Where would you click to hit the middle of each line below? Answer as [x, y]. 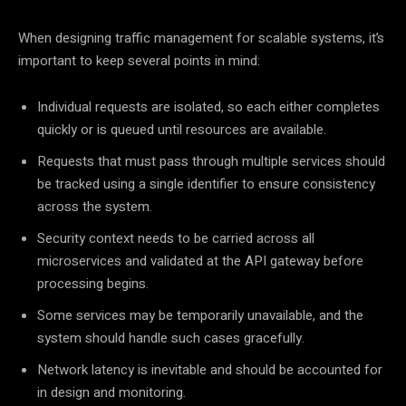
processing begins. [93, 284]
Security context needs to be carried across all [176, 239]
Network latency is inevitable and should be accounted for [210, 370]
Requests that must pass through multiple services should [211, 162]
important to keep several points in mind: [139, 61]
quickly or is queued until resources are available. [182, 130]
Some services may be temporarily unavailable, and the [200, 316]
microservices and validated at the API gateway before [200, 261]
